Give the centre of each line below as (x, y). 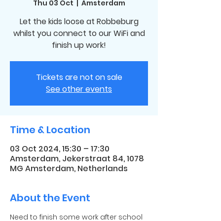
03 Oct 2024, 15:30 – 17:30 (60, 149)
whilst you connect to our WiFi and (79, 33)
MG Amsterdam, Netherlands (69, 168)
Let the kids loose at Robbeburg (79, 21)
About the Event (50, 198)
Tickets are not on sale (79, 77)
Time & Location (50, 130)
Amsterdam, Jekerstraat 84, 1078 (77, 159)
